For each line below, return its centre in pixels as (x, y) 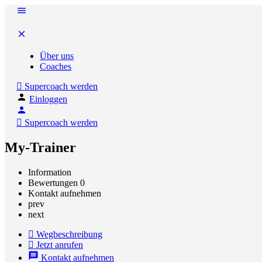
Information (50, 172)
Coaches (56, 66)
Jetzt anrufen (60, 244)
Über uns (57, 56)
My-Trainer (40, 147)
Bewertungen (54, 182)
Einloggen (48, 99)
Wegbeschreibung (69, 234)
